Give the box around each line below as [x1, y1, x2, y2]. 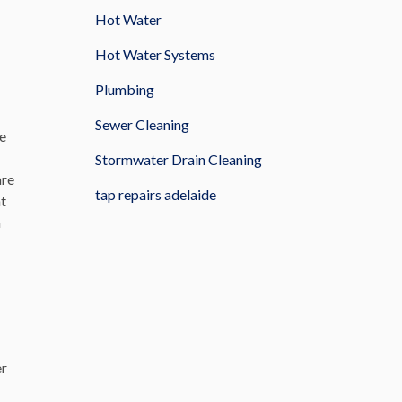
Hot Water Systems [95, 46, 215, 63]
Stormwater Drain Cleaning [95, 151, 262, 168]
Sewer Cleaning [95, 116, 189, 133]
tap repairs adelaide [95, 186, 216, 203]
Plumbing [95, 81, 154, 98]
